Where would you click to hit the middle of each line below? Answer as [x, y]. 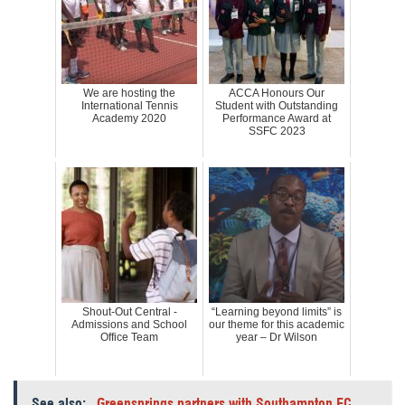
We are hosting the [129, 94]
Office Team [129, 338]
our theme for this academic [277, 325]
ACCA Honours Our [277, 94]
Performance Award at [277, 119]
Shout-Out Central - [129, 312]
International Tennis [129, 106]
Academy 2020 [129, 119]
